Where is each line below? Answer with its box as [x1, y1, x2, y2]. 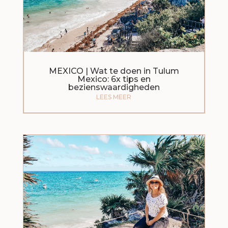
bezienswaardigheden [68, 82, 160, 93]
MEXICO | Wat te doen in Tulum [48, 66, 179, 76]
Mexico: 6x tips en [77, 74, 151, 84]
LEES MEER [96, 93, 132, 101]
